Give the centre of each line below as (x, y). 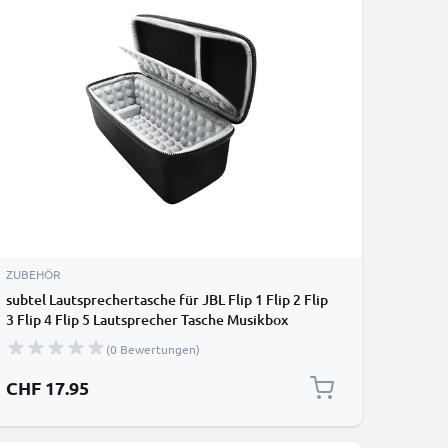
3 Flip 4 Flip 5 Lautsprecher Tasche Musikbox (147, 319)
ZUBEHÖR (33, 274)
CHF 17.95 (47, 387)
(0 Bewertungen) (153, 349)
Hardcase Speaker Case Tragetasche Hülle (139, 359)
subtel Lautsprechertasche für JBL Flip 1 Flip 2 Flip (167, 299)
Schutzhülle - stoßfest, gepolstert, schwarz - (147, 339)
